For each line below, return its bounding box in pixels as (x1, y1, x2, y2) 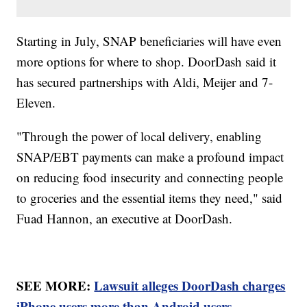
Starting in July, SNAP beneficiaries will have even (16, 32, 282, 50)
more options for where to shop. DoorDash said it (16, 53, 277, 71)
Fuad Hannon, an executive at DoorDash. (16, 210, 233, 228)
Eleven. (16, 94, 60, 112)
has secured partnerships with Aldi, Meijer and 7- (16, 73, 273, 91)
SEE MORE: (16, 276, 95, 295)
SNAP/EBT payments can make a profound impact (16, 148, 284, 166)
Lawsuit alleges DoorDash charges (94, 276, 286, 295)
